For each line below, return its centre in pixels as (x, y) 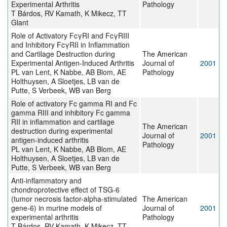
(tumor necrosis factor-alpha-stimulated (74, 199)
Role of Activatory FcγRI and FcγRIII (70, 36)
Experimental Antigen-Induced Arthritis (73, 63)
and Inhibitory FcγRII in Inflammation (70, 45)
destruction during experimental (62, 131)
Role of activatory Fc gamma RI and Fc (74, 104)
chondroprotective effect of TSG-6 (65, 190)
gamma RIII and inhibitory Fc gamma (71, 113)
